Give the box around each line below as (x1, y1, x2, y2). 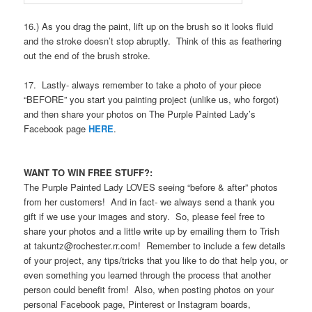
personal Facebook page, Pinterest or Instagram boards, (24, 297, 251, 311)
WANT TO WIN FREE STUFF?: (24, 166, 153, 179)
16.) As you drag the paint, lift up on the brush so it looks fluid (24, 19, 274, 33)
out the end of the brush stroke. (24, 48, 151, 62)
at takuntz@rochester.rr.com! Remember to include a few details (24, 239, 286, 252)
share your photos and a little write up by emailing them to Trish (24, 224, 280, 237)
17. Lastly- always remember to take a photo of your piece (24, 77, 262, 91)
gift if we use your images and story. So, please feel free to (24, 210, 265, 223)
